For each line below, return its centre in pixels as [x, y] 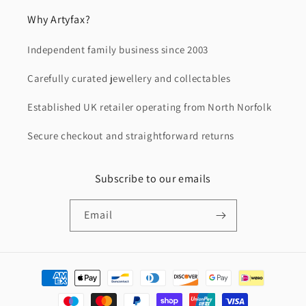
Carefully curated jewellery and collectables [129, 79]
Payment [43, 272]
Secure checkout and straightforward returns [131, 136]
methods [43, 290]
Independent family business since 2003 [118, 50]
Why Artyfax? [59, 20]
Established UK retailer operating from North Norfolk [150, 107]
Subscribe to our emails [153, 179]
